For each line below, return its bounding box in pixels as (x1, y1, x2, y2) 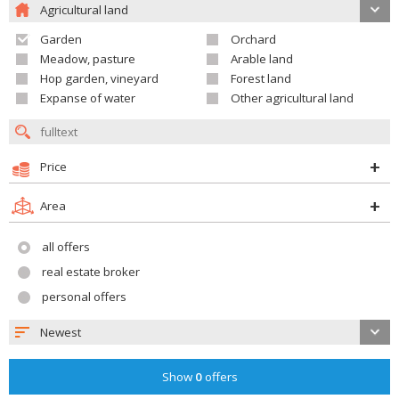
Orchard (231, 31, 276, 47)
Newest (40, 324, 81, 340)
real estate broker (42, 264, 140, 280)
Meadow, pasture (40, 51, 135, 67)
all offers (42, 239, 90, 255)
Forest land (231, 70, 291, 86)
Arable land (231, 51, 293, 67)
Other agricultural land (231, 90, 354, 106)
